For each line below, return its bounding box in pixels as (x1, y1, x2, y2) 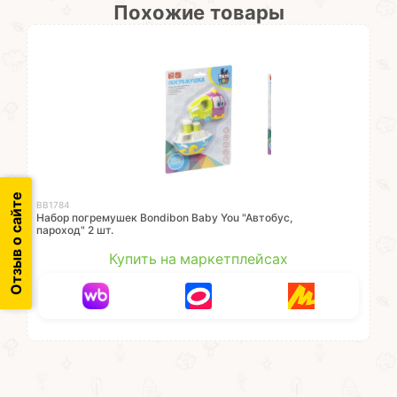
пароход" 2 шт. (36, 224, 113, 237)
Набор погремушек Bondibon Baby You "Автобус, (36, 212, 292, 224)
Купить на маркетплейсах (109, 251, 288, 268)
